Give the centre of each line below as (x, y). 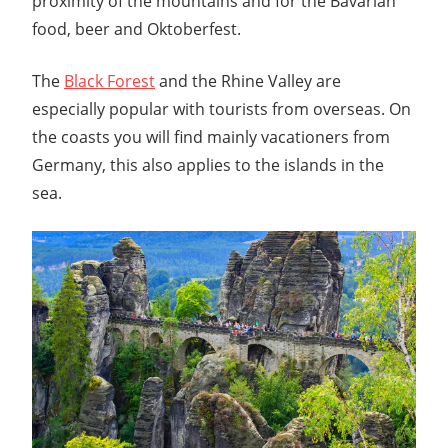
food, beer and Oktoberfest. (136, 28)
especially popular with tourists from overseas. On (221, 108)
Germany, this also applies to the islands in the (208, 164)
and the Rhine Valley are (248, 80)
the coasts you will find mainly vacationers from (211, 136)
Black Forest (109, 80)
